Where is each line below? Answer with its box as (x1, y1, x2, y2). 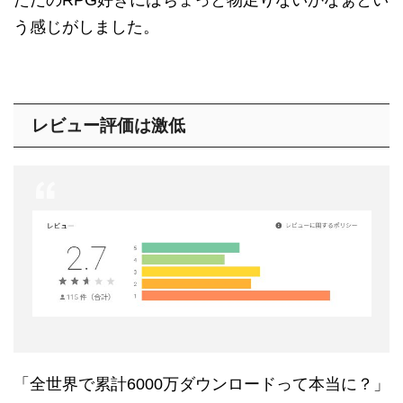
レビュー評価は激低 (31, 116, 185, 136)
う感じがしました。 (13, 18, 159, 37)
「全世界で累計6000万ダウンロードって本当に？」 (13, 375, 390, 394)
